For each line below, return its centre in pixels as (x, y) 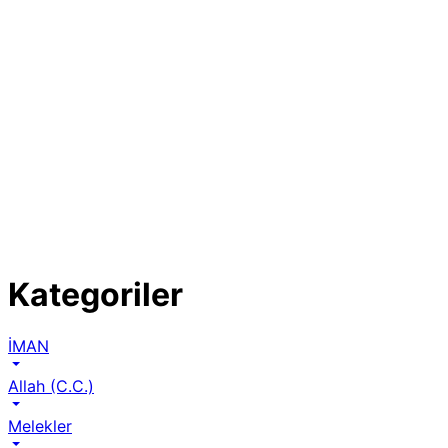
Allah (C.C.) (51, 385)
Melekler (40, 425)
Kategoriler (95, 295)
